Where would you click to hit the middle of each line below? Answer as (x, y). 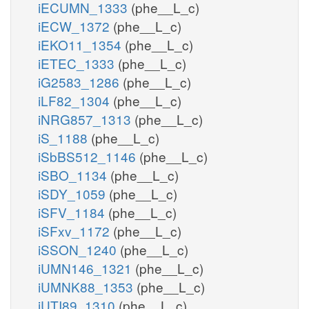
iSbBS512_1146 (89, 156)
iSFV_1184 (73, 212)
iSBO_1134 (74, 175)
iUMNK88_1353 (87, 286)
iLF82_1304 (76, 100)
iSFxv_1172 (76, 230)
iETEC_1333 (78, 63)
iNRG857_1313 (86, 119)
